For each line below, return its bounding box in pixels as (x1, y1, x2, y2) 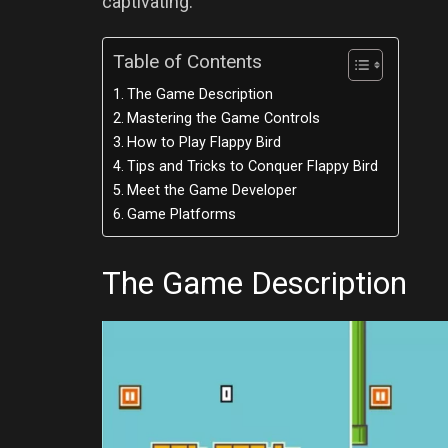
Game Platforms (126, 206, 236, 224)
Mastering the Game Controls (126, 110, 320, 128)
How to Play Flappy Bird (126, 134, 281, 152)
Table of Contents (113, 50, 262, 74)
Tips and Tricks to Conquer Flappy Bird (126, 158, 378, 176)
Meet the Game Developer (126, 182, 297, 200)
